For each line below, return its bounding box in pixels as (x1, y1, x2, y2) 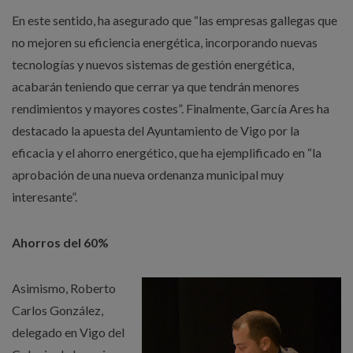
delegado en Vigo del (12, 325, 124, 340)
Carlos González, (12, 303, 103, 318)
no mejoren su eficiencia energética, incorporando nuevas (12, 35, 318, 50)
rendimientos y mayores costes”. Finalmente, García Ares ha (12, 101, 329, 116)
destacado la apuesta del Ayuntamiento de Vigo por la (12, 123, 299, 138)
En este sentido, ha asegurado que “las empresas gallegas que (12, 13, 337, 28)
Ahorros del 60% (12, 235, 111, 250)
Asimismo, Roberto (12, 281, 116, 295)
